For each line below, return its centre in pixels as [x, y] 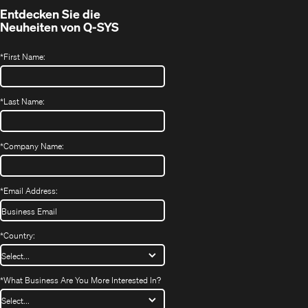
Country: [19, 235]
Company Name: [34, 146]
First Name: [24, 56]
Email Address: [31, 190]
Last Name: [24, 101]
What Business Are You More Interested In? [82, 280]
